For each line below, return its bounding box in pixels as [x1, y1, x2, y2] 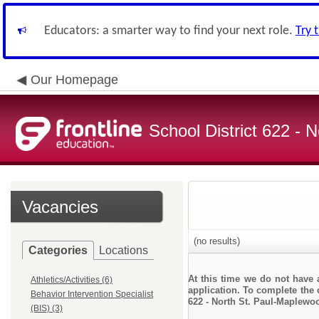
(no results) [191, 236, 240, 246]
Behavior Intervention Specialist [31, 289, 153, 299]
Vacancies [22, 197, 98, 216]
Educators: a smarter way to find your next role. [44, 24, 296, 38]
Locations [99, 244, 148, 256]
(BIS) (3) [31, 303, 63, 313]
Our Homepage [31, 73, 118, 87]
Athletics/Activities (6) [31, 275, 113, 285]
